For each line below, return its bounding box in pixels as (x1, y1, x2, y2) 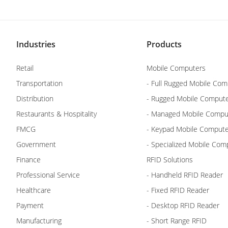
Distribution (16, 94, 53, 104)
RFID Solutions (147, 155, 193, 165)
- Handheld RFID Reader (147, 170, 223, 180)
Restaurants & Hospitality (16, 109, 97, 119)
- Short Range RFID (147, 216, 207, 226)
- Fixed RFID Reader (147, 185, 209, 195)
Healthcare (16, 185, 51, 195)
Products (147, 39, 182, 50)
